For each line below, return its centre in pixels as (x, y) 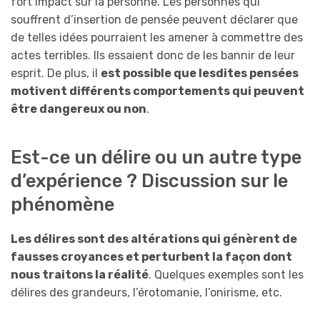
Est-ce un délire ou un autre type (156, 157)
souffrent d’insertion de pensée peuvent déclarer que (154, 20)
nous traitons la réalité (80, 274)
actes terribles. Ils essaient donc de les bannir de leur (153, 56)
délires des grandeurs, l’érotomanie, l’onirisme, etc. (146, 292)
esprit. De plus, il (56, 74)
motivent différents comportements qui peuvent (157, 91)
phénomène (62, 204)
